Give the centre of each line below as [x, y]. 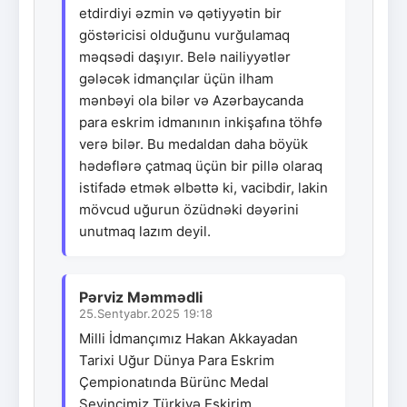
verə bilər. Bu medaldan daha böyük [194, 144]
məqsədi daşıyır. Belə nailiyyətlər [185, 56]
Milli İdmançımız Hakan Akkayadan [189, 338]
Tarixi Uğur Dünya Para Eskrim [177, 360]
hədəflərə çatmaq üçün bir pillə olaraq [201, 165]
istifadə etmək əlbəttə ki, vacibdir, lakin [203, 187]
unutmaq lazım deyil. [145, 231]
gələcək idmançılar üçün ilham [176, 78]
